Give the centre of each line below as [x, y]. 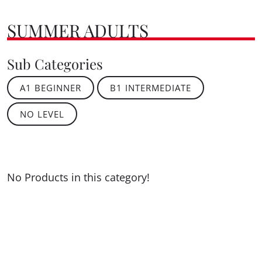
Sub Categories [55, 63]
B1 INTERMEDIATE [151, 88]
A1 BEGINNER [51, 88]
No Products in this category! [78, 177]
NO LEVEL [42, 114]
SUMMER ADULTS [78, 31]
